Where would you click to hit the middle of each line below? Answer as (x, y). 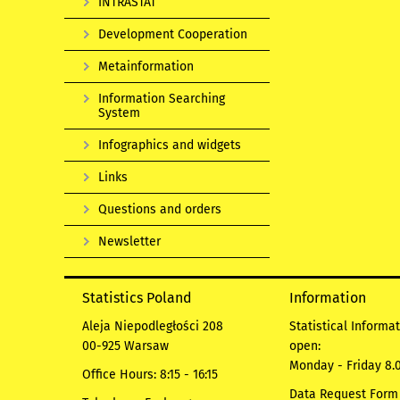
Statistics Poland (137, 297)
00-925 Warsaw (125, 346)
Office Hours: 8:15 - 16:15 (150, 374)
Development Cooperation (173, 34)
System (119, 112)
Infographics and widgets (170, 145)
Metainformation (146, 66)
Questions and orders (160, 209)
